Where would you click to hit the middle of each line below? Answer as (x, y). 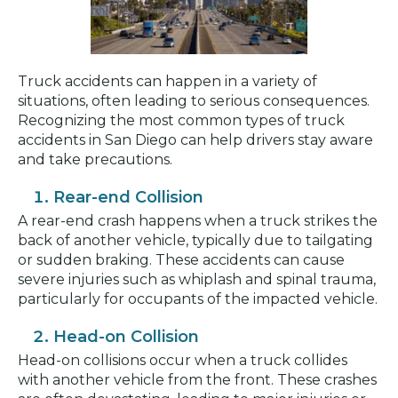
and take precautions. (95, 160)
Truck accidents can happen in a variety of (167, 82)
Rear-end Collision (128, 198)
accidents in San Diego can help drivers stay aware (195, 140)
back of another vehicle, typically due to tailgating (195, 241)
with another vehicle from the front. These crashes (197, 380)
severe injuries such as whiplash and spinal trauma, (197, 280)
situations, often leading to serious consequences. (194, 101)
